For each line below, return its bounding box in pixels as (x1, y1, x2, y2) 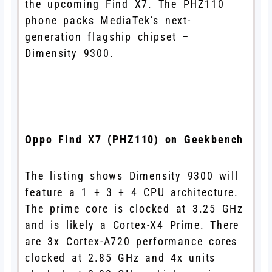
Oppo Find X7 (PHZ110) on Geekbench (25, 132, 244, 146)
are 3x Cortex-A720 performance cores (25, 234, 238, 248)
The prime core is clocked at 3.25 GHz (25, 202, 244, 215)
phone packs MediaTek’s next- (25, 13, 191, 27)
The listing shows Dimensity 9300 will (25, 169, 239, 182)
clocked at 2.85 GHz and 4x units (25, 251, 216, 264)
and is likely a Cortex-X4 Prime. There (25, 218, 240, 231)
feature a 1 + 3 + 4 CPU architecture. (25, 185, 239, 199)
